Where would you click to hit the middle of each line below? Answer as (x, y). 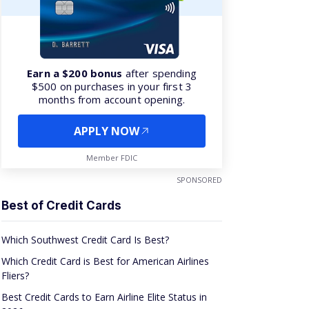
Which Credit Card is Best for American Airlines (105, 261)
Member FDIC (112, 158)
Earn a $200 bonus (75, 73)
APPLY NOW (106, 131)
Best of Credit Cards (61, 206)
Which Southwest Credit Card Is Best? (85, 240)
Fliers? (15, 276)
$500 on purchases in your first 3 (112, 86)
